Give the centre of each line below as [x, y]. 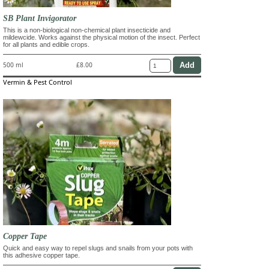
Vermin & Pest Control [38, 82]
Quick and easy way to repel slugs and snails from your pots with [98, 248]
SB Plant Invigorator [40, 18]
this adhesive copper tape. [41, 255]
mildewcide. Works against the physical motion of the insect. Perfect [101, 37]
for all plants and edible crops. [46, 44]
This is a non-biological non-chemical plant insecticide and [87, 30]
